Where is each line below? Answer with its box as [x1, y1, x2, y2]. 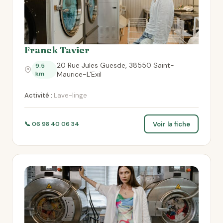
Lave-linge [52, 91, 87, 100]
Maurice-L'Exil [56, 70, 102, 79]
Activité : [24, 91, 52, 100]
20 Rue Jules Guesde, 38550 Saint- [56, 61, 174, 70]
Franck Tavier [24, 44, 90, 56]
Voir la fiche [152, 119, 190, 128]
